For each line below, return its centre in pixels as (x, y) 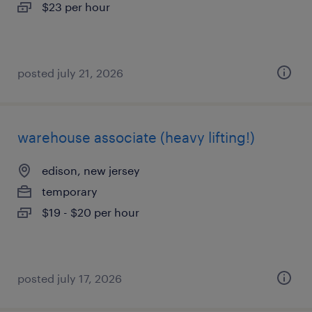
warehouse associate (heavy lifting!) (136, 137)
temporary (70, 191)
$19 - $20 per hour (91, 212)
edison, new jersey (91, 170)
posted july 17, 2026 (70, 278)
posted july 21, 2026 (70, 73)
